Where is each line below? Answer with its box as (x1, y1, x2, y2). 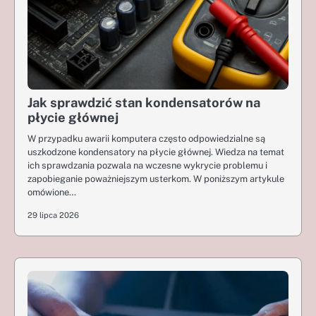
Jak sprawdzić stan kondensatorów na (28, 95, 260, 110)
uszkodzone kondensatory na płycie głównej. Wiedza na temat (28, 147, 284, 157)
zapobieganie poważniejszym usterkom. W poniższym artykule (28, 174, 284, 184)
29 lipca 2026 (28, 210, 79, 220)
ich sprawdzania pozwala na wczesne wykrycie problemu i (28, 160, 267, 171)
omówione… (28, 187, 76, 197)
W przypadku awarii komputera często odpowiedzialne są (28, 133, 265, 144)
